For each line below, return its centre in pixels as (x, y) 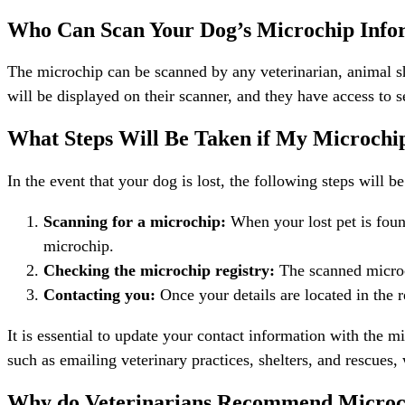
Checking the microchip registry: (159, 271)
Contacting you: (99, 295)
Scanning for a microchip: (135, 222)
